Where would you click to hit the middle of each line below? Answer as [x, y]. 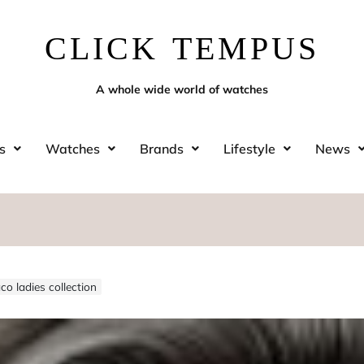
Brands [161, 149]
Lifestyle [249, 149]
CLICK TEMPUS [182, 48]
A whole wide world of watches [182, 89]
